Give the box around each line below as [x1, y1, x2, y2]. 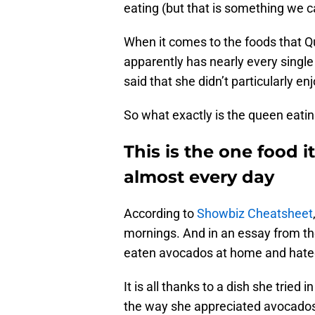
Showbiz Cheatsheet [197, 206, 313, 221]
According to [124, 206, 197, 221]
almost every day [124, 167, 274, 188]
